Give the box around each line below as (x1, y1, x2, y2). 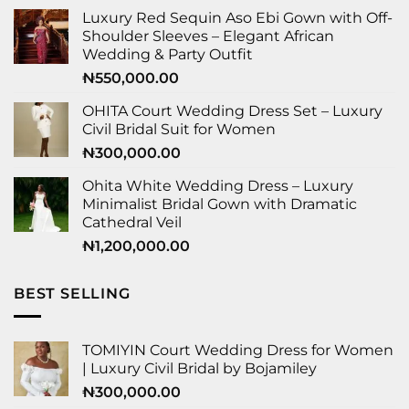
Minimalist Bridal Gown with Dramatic (82, 195, 357, 214)
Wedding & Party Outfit (82, 46, 253, 64)
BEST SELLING (14, 285, 131, 303)
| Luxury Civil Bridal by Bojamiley (82, 359, 317, 377)
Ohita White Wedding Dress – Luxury (82, 177, 353, 195)
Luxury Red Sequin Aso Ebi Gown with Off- (82, 9, 393, 27)
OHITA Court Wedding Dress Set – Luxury (82, 102, 383, 121)
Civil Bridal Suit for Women (82, 121, 276, 139)
